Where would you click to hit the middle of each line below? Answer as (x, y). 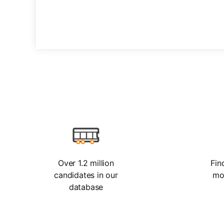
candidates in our (86, 175)
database (86, 187)
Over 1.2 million (86, 163)
